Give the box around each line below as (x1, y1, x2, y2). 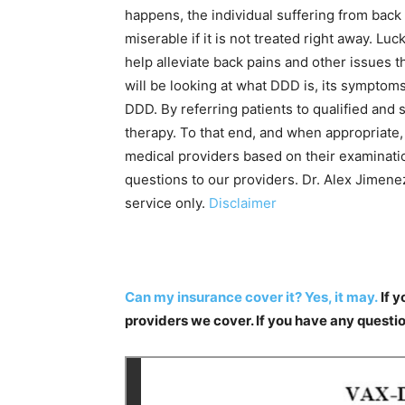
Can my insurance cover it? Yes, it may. (125, 287, 378, 306)
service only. (125, 193, 209, 212)
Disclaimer (209, 193, 277, 212)
